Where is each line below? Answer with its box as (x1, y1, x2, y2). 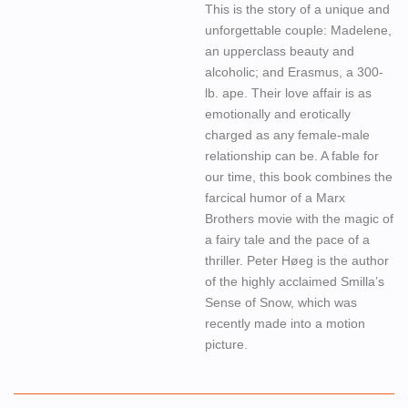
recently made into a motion (205, 316, 365, 331)
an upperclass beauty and (205, 44, 354, 58)
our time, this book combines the (205, 169, 393, 184)
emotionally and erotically (205, 107, 351, 121)
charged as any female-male (205, 127, 370, 142)
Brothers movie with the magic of (205, 211, 393, 226)
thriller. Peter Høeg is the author (205, 253, 389, 268)
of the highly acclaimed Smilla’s (205, 274, 384, 289)
